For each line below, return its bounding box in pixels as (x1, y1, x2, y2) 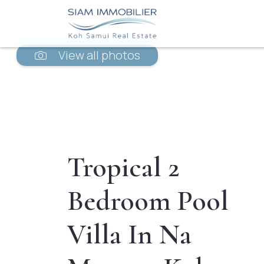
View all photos (46, 47, 140, 63)
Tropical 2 (67, 150, 180, 184)
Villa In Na (67, 217, 192, 252)
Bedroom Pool (67, 184, 229, 218)
